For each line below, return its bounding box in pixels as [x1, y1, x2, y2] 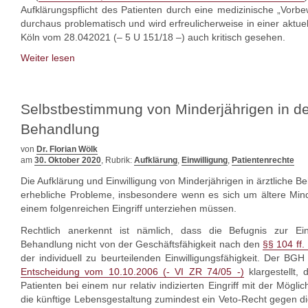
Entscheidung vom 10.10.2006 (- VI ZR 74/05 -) [21, 266, 244, 277]
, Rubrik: [101, 155, 134, 165]
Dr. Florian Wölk [36, 144, 98, 154]
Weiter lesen [21, 52, 75, 63]
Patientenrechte [232, 155, 294, 165]
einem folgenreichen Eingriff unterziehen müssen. [21, 203, 236, 214]
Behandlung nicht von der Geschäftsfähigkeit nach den [21, 239, 263, 250]
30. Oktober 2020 [34, 155, 101, 165]
